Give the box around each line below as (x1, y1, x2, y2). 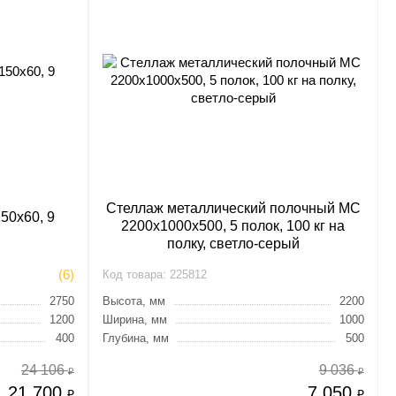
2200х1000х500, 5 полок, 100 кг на (121, 218, 346, 233)
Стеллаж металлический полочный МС (105, 201, 361, 216)
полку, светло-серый (166, 236, 300, 251)
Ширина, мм (102, 313, 167, 326)
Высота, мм (102, 294, 165, 308)
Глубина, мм (102, 331, 169, 345)
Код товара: (102, 268, 166, 281)
